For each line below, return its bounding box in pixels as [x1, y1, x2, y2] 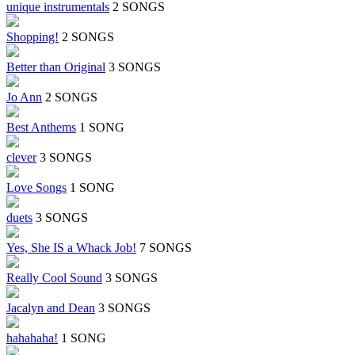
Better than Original [6, 60, 105, 74]
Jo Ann [6, 90, 42, 105]
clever [6, 151, 36, 165]
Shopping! [6, 30, 59, 44]
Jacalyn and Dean [6, 301, 95, 315]
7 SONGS [139, 241, 192, 255]
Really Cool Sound [6, 271, 102, 285]
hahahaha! [6, 331, 58, 345]
